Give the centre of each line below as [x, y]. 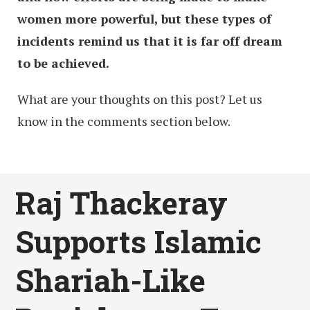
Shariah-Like [111, 280]
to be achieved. [63, 63]
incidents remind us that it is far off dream [150, 41]
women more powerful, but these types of [144, 19]
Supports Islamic [139, 241]
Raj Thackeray [122, 202]
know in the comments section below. [124, 121]
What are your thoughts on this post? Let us [140, 99]
